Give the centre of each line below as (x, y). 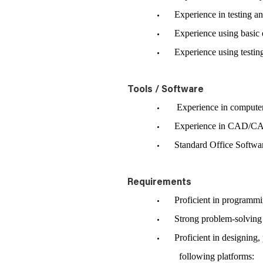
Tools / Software (166, 90)
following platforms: (218, 256)
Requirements (159, 183)
